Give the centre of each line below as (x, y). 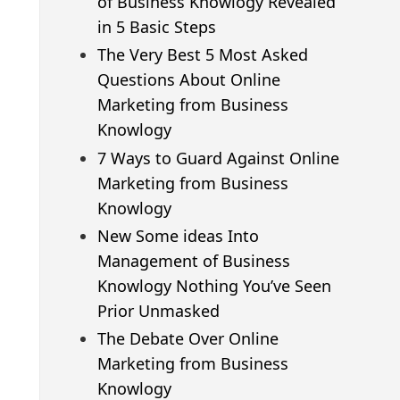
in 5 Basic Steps (156, 27)
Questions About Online (188, 80)
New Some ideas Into (178, 235)
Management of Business (193, 260)
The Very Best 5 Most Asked (202, 55)
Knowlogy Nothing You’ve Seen (214, 285)
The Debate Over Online (187, 339)
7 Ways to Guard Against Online (218, 158)
